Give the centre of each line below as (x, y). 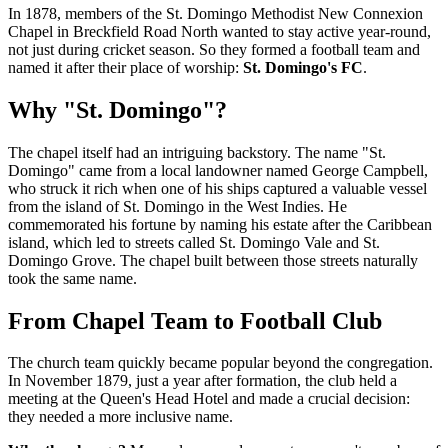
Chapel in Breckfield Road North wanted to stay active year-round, (219, 31)
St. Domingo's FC (303, 67)
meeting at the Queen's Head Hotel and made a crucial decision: (209, 399)
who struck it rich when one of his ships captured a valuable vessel (217, 188)
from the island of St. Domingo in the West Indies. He (177, 206)
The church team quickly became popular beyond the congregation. (220, 363)
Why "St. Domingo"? (117, 109)
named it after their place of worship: (125, 67)
